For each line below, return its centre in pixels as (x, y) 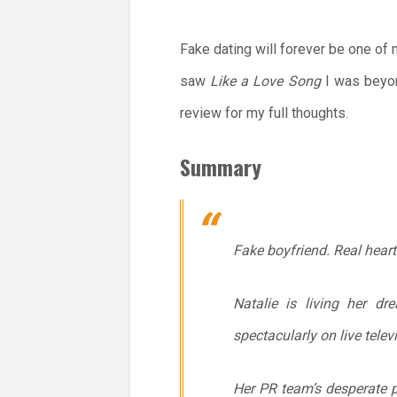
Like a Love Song (265, 81)
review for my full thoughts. (264, 113)
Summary (221, 166)
